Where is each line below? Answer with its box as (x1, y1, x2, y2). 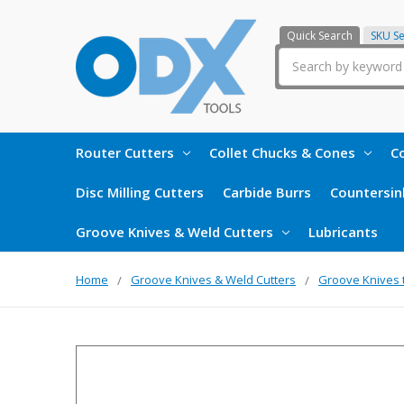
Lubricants (308, 222, 378, 241)
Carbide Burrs (223, 182, 311, 201)
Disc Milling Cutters (76, 182, 204, 201)
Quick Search (287, 27, 353, 43)
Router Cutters (76, 142, 174, 161)
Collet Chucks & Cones (209, 142, 355, 161)
